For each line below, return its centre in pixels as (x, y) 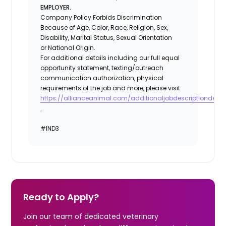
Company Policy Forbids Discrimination (101, 17)
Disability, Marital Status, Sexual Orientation (106, 37)
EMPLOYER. (56, 7)
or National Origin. (68, 47)
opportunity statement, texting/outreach (102, 68)
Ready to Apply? (61, 197)
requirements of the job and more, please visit (110, 88)
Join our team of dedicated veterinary (91, 216)
